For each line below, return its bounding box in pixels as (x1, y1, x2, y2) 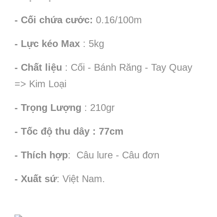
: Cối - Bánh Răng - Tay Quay (62, 62, 192, 73)
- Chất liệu (15, 62, 62, 73)
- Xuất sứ (15, 173, 57, 184)
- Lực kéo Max (15, 38, 80, 49)
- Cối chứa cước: (15, 15, 93, 25)
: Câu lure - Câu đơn (68, 150, 162, 160)
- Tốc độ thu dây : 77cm (15, 126, 126, 137)
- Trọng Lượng (15, 102, 81, 113)
